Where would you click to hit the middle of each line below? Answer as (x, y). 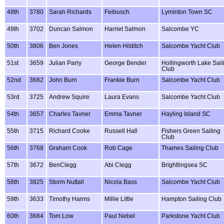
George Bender (125, 63)
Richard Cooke (69, 131)
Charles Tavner (70, 114)
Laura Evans (122, 97)
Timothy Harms (69, 199)
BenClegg (63, 165)
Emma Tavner (123, 114)
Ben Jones (63, 46)
